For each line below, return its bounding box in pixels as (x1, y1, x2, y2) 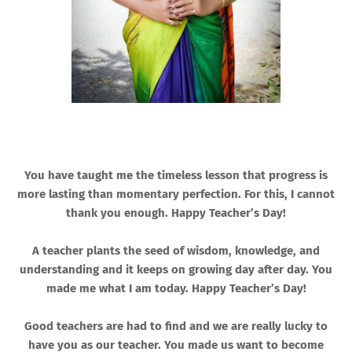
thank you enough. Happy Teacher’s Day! (66, 206, 286, 221)
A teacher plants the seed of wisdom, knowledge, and (32, 244, 320, 258)
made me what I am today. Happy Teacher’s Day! (46, 281, 306, 296)
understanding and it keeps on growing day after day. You (20, 262, 332, 277)
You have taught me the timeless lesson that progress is (24, 168, 328, 183)
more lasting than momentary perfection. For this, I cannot (17, 187, 335, 202)
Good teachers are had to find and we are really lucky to (24, 319, 328, 334)
